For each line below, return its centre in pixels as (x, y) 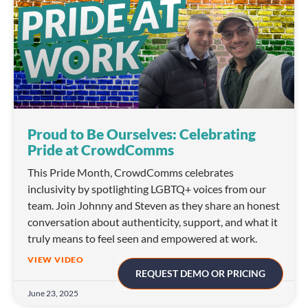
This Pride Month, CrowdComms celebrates (131, 173)
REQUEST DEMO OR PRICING (200, 273)
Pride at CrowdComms (101, 150)
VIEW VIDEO (56, 260)
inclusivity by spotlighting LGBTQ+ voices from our (147, 189)
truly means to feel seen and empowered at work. (142, 239)
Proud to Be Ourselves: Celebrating (142, 134)
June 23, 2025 (53, 294)
